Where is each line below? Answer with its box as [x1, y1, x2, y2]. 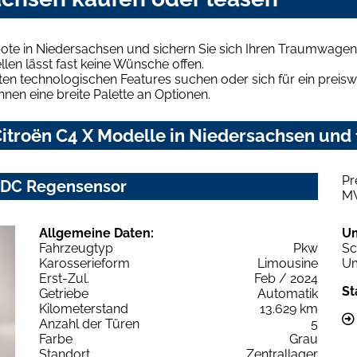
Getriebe [39, 285, 88, 301]
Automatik [257, 285, 318, 301]
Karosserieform [39, 255, 130, 271]
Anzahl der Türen [39, 316, 139, 331]
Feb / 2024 [254, 270, 318, 286]
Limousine [257, 255, 318, 271]
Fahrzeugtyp [39, 240, 113, 256]
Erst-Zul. [39, 270, 89, 286]
